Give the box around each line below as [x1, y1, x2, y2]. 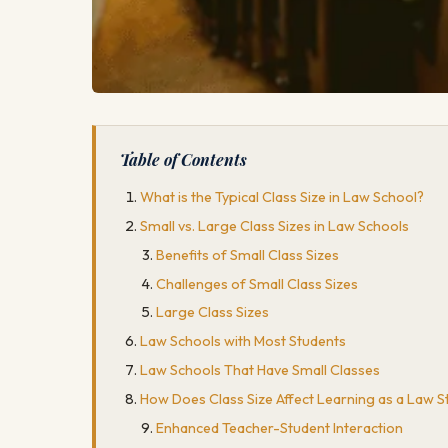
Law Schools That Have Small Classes [140, 360, 380, 379]
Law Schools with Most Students [140, 332, 346, 351]
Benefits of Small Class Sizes [156, 245, 339, 264]
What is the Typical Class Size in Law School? [140, 188, 424, 207]
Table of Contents [120, 149, 247, 171]
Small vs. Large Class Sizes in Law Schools [140, 216, 409, 235]
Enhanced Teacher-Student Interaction [156, 418, 403, 437]
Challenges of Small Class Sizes [156, 274, 358, 293]
